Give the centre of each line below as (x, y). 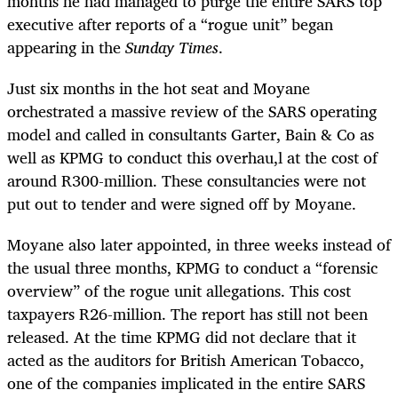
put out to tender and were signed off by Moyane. (182, 204)
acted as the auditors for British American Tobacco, (186, 360)
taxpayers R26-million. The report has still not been (187, 314)
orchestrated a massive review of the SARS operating (192, 111)
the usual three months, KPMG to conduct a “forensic (192, 268)
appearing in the (66, 47)
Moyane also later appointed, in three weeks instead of (199, 245)
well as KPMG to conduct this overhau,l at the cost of (192, 158)
